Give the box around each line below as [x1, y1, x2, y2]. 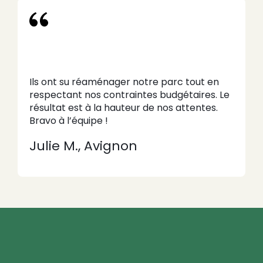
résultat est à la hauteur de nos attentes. [29, 100, 218, 114]
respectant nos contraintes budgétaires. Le [29, 87, 230, 102]
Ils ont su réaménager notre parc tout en [29, 75, 219, 89]
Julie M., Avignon [29, 137, 137, 156]
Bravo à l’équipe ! [29, 113, 108, 127]
